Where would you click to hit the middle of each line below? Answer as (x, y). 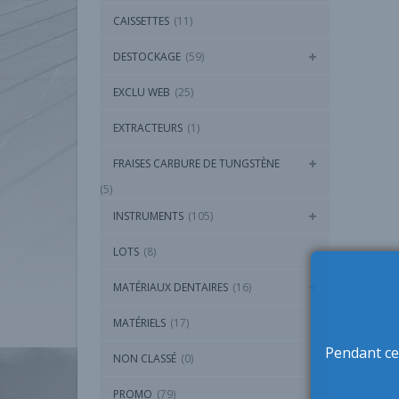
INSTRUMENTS (148, 216)
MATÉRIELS (139, 323)
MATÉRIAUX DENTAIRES (171, 288)
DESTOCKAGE (147, 57)
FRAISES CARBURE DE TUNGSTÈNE (196, 164)
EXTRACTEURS (148, 128)
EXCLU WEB (142, 93)
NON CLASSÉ (145, 359)
